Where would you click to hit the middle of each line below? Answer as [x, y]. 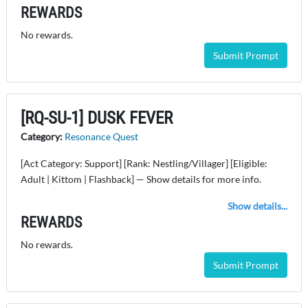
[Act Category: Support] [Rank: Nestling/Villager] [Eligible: [144, 164]
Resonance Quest [101, 137]
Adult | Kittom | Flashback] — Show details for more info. [141, 179]
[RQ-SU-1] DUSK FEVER [97, 118]
